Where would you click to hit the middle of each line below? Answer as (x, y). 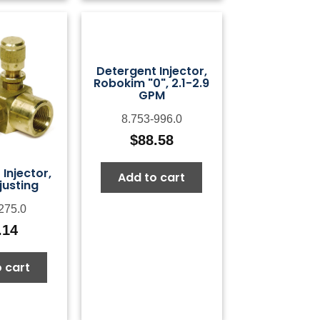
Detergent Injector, (151, 71)
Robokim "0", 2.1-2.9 (152, 83)
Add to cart (152, 177)
